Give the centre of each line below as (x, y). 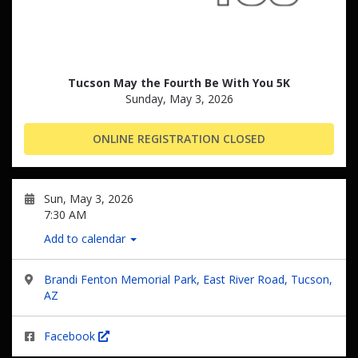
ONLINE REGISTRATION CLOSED (179, 139)
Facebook (71, 336)
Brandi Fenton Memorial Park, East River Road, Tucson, (188, 279)
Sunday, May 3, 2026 (179, 99)
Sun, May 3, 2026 (89, 199)
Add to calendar (86, 239)
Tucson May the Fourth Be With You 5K (179, 83)
